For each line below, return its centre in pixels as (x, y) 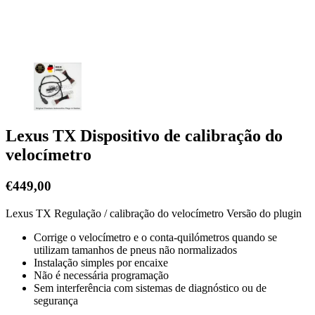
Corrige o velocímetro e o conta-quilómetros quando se (155, 238)
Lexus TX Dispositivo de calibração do (144, 136)
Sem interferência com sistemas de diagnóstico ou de (150, 288)
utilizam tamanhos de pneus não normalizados (135, 250)
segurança (56, 301)
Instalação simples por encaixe (101, 263)
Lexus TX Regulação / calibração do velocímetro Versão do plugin (154, 214)
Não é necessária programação (101, 276)
